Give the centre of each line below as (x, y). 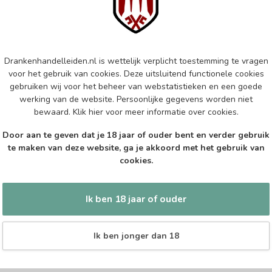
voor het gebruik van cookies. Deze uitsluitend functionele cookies (136, 73)
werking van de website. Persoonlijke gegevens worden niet (136, 99)
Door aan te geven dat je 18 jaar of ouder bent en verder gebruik (136, 135)
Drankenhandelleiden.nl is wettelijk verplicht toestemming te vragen (136, 61)
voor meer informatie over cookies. (171, 112)
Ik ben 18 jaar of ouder (136, 199)
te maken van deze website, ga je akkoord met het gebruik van (136, 148)
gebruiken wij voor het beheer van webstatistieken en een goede (136, 86)
